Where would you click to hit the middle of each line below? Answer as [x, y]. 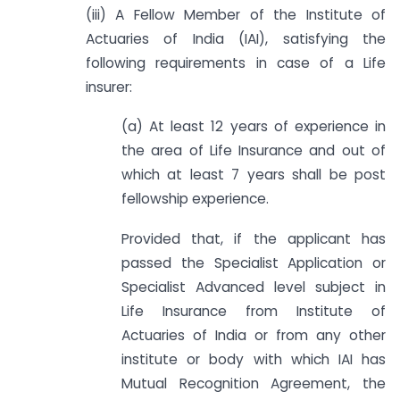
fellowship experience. [195, 199]
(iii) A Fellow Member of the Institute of [236, 14]
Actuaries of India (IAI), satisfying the [236, 38]
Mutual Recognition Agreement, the [254, 384]
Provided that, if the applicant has [254, 239]
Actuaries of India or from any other [254, 336]
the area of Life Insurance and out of [254, 151]
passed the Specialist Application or [254, 263]
